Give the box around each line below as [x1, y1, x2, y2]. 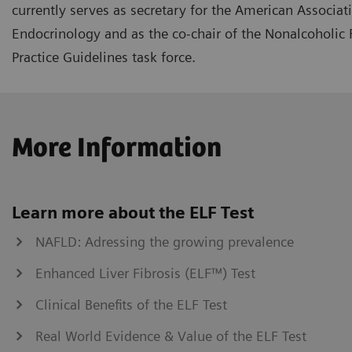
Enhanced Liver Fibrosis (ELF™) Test [35, 264, 255, 281]
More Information [12, 133, 222, 164]
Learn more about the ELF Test [12, 202, 254, 222]
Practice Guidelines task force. [12, 48, 196, 65]
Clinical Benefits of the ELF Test [35, 295, 227, 313]
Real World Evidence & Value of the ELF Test [35, 327, 306, 344]
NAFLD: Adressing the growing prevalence [35, 233, 294, 250]
